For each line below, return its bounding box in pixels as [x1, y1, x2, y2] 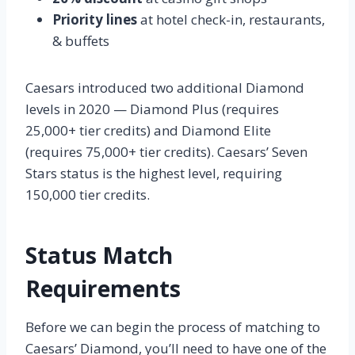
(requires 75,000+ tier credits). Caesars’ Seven [25, 142, 307, 161]
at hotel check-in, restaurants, [137, 10, 325, 29]
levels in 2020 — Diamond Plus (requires [25, 99, 279, 118]
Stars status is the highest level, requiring [25, 163, 282, 182]
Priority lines [52, 10, 137, 29]
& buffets [52, 31, 109, 50]
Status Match [25, 239, 173, 270]
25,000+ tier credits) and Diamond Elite [25, 120, 271, 139]
